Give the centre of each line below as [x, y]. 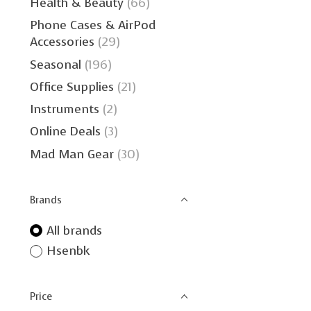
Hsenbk [68, 251]
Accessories [62, 42]
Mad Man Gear [72, 154]
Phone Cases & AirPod [93, 25]
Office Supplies [72, 86]
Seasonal [56, 64]
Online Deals [65, 132]
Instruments [65, 109]
